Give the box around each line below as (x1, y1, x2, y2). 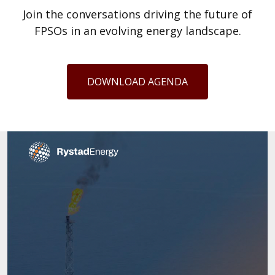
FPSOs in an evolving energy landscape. (34, 23, 241, 38)
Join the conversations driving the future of (23, 6, 252, 21)
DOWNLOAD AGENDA (87, 74, 188, 88)
